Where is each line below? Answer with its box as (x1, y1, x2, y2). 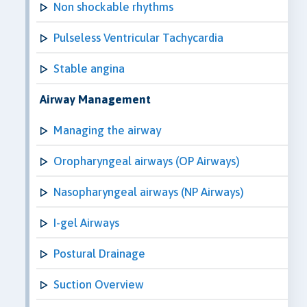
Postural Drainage (53, 246, 145, 260)
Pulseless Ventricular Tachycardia (53, 30, 223, 45)
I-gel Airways (53, 215, 119, 230)
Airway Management (40, 92, 151, 106)
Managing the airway (53, 123, 161, 137)
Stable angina (53, 61, 125, 75)
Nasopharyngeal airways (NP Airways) (53, 184, 244, 199)
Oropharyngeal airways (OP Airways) (53, 153, 240, 168)
